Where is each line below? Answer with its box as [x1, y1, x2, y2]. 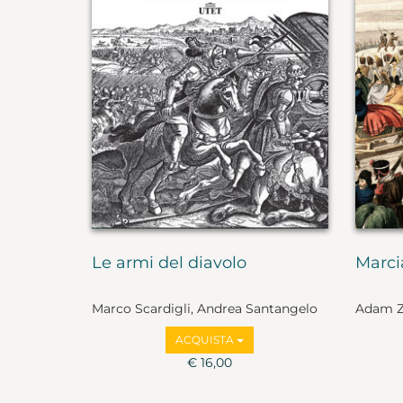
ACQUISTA [175, 332, 237, 346]
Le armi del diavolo [92, 253, 246, 273]
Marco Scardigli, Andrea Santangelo [92, 300, 318, 317]
